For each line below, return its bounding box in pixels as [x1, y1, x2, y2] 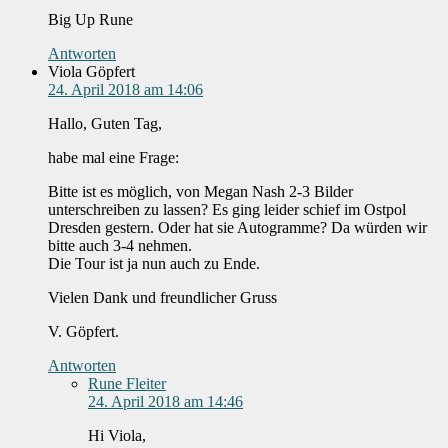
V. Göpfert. [48, 323, 119, 341]
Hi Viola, [88, 427, 146, 445]
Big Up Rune [48, 11, 133, 29]
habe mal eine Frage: [48, 149, 179, 167]
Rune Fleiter [88, 375, 166, 393]
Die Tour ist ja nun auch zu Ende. [48, 255, 260, 273]
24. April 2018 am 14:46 [88, 393, 243, 411]
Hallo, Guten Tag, [48, 115, 162, 133]
